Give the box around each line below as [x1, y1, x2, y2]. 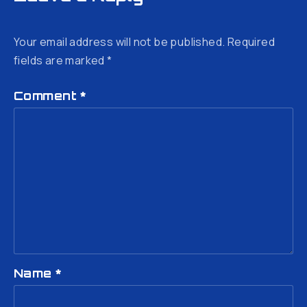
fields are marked [14, 52, 108, 68]
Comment [14, 88, 81, 103]
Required [227, 34, 275, 49]
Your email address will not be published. [14, 34, 225, 49]
